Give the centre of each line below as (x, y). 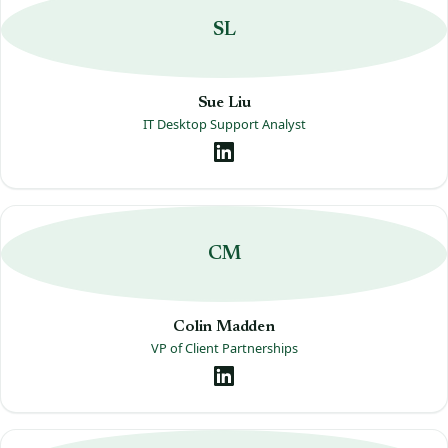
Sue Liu (224, 102)
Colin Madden (224, 326)
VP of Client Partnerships (224, 347)
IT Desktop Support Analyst (224, 123)
